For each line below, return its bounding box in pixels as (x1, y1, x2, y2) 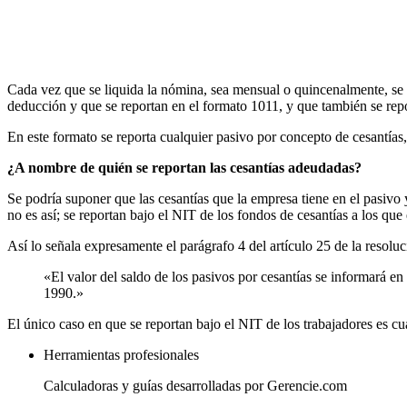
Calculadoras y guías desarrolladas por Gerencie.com (44, 378, 347, 394)
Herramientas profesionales (44, 347, 199, 363)
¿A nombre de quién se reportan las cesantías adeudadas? (7, 160, 362, 176)
